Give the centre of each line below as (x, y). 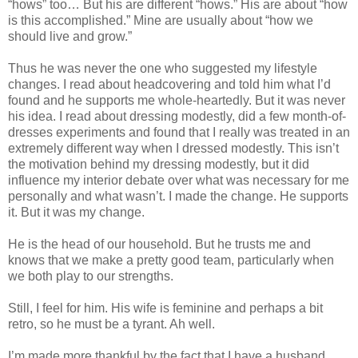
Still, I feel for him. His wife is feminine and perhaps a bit (165, 308)
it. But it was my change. (76, 213)
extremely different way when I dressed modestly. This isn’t (173, 149)
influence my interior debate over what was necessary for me (179, 181)
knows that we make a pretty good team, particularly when (171, 261)
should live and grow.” (70, 37)
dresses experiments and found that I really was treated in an (179, 133)
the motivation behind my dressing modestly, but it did (159, 165)
